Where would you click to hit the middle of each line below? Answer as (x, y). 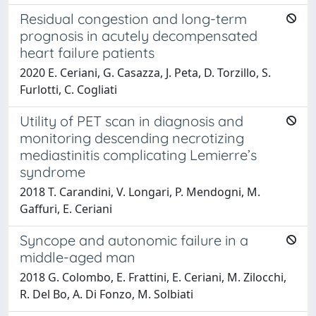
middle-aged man (78, 257)
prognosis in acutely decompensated (139, 35)
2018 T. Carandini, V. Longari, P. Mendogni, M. (140, 192)
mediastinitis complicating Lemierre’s (138, 154)
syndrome (53, 171)
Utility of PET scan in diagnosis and (132, 121)
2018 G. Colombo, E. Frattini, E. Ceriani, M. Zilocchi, (153, 277)
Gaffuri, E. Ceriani (66, 208)
